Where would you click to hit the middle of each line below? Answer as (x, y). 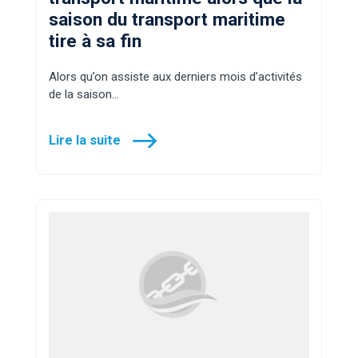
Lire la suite (85, 140)
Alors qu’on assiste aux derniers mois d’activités (175, 76)
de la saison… (84, 94)
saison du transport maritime (167, 19)
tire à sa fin (95, 40)
